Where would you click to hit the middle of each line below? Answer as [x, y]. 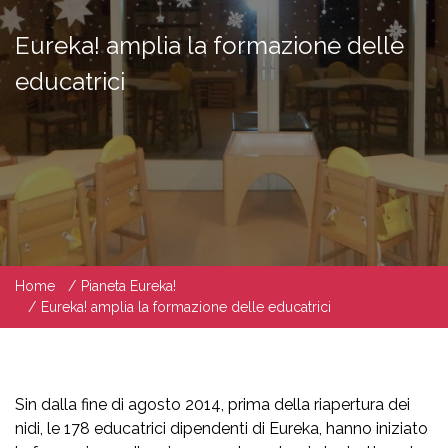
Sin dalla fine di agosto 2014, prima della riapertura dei [212, 404]
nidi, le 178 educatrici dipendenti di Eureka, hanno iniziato [221, 428]
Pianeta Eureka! [128, 286]
